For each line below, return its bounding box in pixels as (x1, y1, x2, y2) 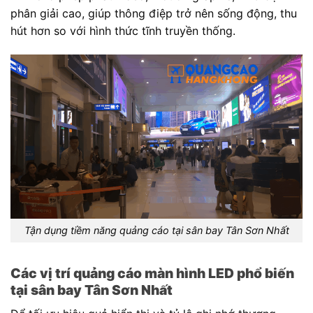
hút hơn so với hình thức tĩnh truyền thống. (10, 23, 235, 38)
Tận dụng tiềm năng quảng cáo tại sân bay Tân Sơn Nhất (24, 224, 289, 237)
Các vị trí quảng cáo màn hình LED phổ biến (10, 265, 294, 282)
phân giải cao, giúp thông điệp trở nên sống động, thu (10, 6, 297, 20)
